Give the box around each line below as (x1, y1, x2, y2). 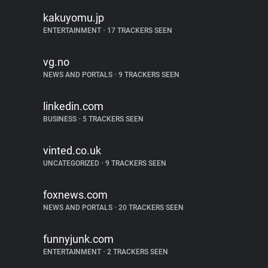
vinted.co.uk (43, 144, 101, 157)
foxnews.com (43, 188, 108, 201)
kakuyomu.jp (43, 11, 104, 24)
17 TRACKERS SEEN (105, 26, 172, 35)
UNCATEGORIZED (43, 159, 101, 167)
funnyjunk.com (43, 233, 114, 245)
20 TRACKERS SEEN (117, 203, 184, 212)
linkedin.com (43, 100, 103, 112)
